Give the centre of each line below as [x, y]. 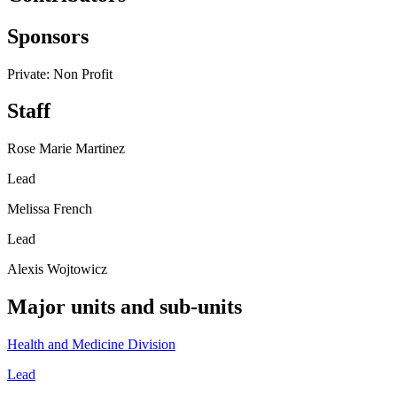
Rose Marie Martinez [66, 149]
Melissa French [50, 209]
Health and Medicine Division [91, 345]
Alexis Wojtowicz [57, 269]
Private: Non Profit [60, 74]
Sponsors [48, 36]
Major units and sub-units [125, 307]
